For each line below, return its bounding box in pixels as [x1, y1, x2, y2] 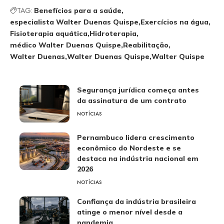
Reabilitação [123, 40, 168, 49]
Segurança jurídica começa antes [77, 85, 199, 94]
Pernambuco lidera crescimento [77, 133, 194, 142]
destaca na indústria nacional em [77, 154, 198, 163]
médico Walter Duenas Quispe [10, 40, 121, 49]
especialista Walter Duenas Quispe [10, 17, 138, 26]
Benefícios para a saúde [34, 6, 121, 15]
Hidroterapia [89, 29, 136, 38]
